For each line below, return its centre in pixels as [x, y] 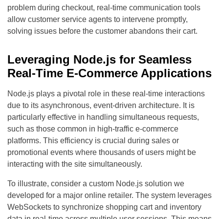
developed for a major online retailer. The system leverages [109, 196]
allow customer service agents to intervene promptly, [98, 20]
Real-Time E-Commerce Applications [109, 73]
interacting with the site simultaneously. [75, 164]
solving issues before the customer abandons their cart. [102, 31]
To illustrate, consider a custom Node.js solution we [96, 184]
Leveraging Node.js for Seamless [99, 60]
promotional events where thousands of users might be [102, 153]
